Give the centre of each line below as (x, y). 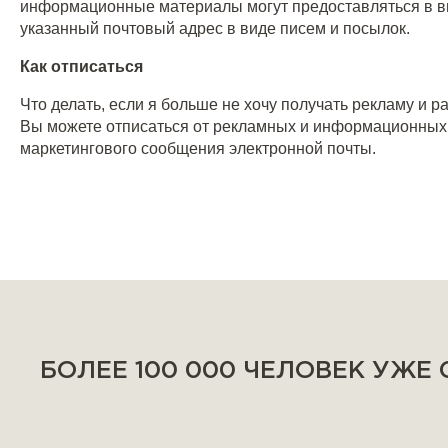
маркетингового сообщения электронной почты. (198, 148)
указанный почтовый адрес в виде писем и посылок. (215, 28)
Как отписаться (81, 66)
